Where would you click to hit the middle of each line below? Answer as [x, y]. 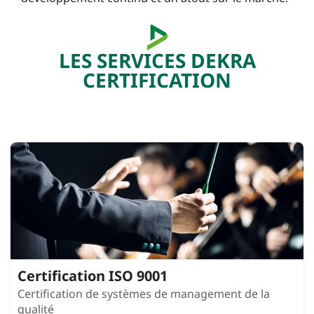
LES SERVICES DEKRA [157, 61]
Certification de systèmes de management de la [144, 294]
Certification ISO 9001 [93, 276]
